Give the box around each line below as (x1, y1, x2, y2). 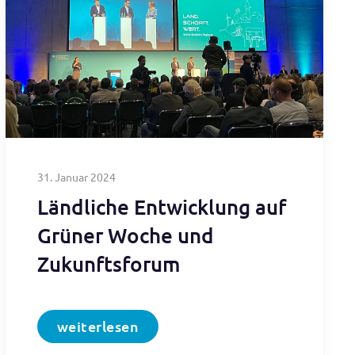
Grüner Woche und (36, 221, 214, 248)
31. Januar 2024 (36, 169, 116, 184)
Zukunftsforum (36, 250, 180, 277)
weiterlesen (56, 316, 139, 335)
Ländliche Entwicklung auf (36, 193, 286, 219)
